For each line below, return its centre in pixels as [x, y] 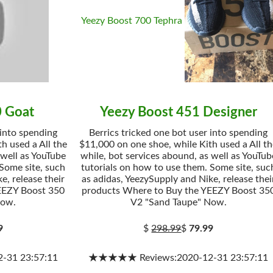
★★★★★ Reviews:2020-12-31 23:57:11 [179, 258]
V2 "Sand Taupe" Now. [178, 202]
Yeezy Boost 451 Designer [178, 112]
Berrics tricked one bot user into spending [179, 133]
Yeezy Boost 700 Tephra [131, 21]
